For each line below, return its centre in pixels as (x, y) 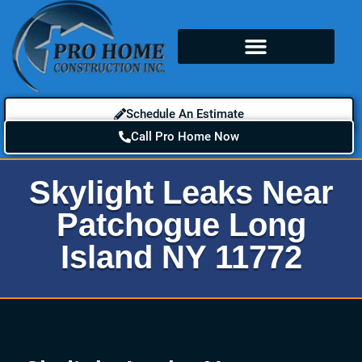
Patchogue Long (181, 224)
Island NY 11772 (181, 257)
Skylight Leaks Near (181, 192)
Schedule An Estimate (185, 114)
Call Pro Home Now (185, 136)
